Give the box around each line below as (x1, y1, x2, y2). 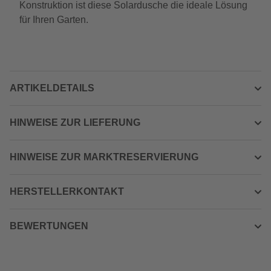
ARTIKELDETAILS (10, 83, 94, 93)
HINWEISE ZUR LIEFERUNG (10, 117, 140, 128)
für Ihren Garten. (19, 15, 88, 25)
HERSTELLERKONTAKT (10, 186, 124, 197)
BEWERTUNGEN (10, 221, 88, 231)
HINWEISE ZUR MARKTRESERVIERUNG (10, 152, 198, 162)
